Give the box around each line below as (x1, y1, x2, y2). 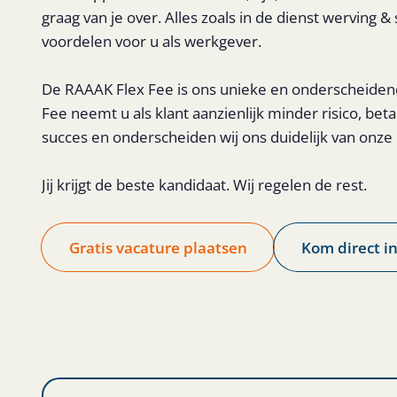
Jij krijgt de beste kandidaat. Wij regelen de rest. (41, 174, 367, 195)
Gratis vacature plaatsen (68, 237, 247, 258)
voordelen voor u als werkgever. (41, 30, 261, 51)
